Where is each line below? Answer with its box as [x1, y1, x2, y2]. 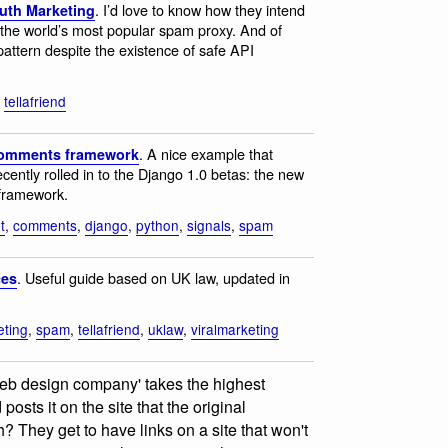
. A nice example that [139, 143, 273, 165]
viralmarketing [191, 318, 279, 339]
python [136, 214, 179, 235]
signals [187, 214, 231, 235]
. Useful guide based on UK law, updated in [17, 267, 290, 289]
